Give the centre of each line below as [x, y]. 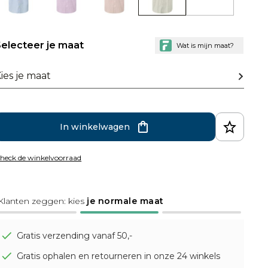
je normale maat [125, 201]
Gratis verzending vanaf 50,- [75, 236]
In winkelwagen [95, 127]
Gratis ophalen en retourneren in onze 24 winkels [119, 256]
